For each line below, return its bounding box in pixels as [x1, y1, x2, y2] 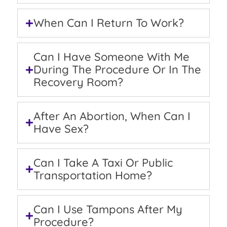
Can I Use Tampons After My [33, 202, 182, 217]
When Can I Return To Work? [33, 16, 184, 30]
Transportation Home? [33, 168, 152, 183]
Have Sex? [33, 122, 89, 136]
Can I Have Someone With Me [33, 50, 190, 64]
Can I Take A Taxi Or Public [33, 156, 173, 170]
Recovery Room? [33, 75, 123, 90]
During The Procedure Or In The [33, 62, 201, 77]
